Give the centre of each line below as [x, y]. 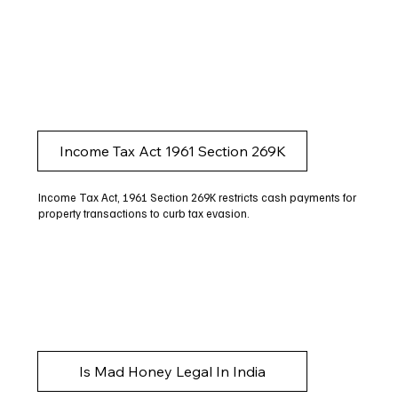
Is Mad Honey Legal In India [173, 372]
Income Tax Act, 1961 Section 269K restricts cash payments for [197, 197]
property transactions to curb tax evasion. [143, 213]
